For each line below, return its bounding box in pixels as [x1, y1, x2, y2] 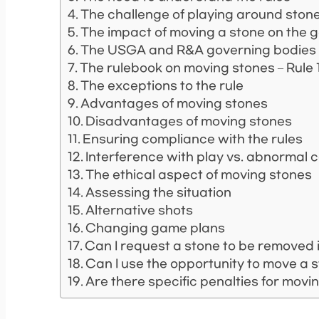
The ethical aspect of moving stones [85, 168, 313, 182]
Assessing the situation [85, 186, 232, 200]
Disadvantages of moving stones [85, 115, 293, 129]
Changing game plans [85, 221, 226, 236]
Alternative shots [85, 204, 194, 218]
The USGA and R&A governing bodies [80, 43, 317, 58]
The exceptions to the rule [80, 79, 244, 93]
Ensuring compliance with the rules [83, 132, 303, 147]
